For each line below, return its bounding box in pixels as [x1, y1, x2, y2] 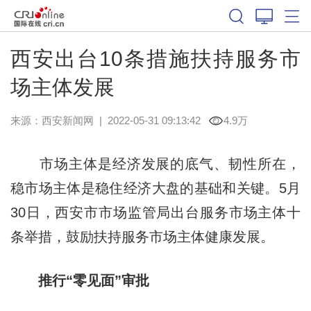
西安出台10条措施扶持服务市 [10, 47, 301, 70]
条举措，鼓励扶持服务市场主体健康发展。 [10, 228, 274, 244]
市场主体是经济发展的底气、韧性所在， [10, 155, 301, 171]
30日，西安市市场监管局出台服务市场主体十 [10, 204, 301, 220]
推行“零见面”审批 [24, 272, 149, 288]
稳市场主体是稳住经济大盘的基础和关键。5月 [10, 180, 301, 196]
